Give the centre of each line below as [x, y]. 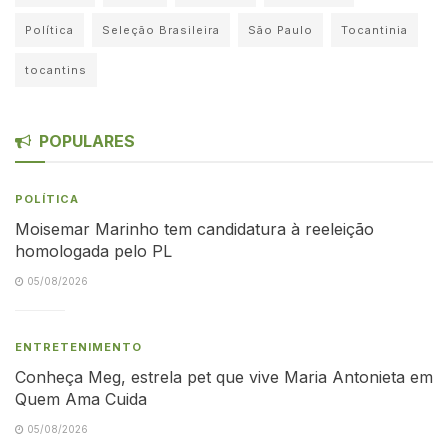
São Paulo [280, 29]
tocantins [56, 69]
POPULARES [87, 140]
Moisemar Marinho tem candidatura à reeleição [194, 228]
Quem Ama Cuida [81, 398]
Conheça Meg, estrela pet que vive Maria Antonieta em [224, 376]
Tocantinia [374, 29]
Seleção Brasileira [161, 29]
